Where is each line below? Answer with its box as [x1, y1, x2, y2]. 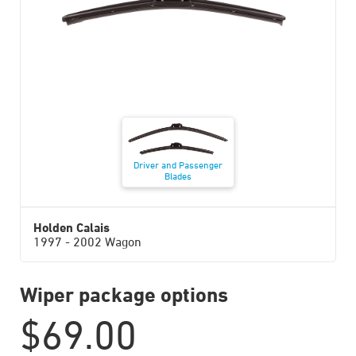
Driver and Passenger [133, 159, 222, 171]
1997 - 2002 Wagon [33, 234, 141, 250]
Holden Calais [33, 220, 110, 235]
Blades [164, 170, 192, 182]
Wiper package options [20, 282, 228, 307]
